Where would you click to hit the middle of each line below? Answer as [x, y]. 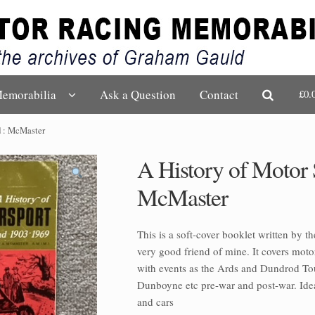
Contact [219, 95]
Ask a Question [138, 95]
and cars [156, 302]
